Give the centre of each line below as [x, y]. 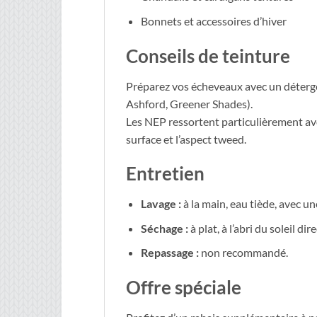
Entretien [165, 174]
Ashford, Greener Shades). [189, 103]
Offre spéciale [184, 288]
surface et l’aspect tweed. [186, 139]
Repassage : [169, 253]
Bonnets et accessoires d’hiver [213, 21]
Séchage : [164, 228]
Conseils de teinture [208, 56]
